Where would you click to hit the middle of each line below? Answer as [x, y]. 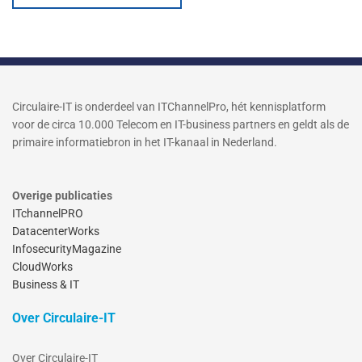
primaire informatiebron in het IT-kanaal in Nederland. [145, 143]
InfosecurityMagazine [67, 249]
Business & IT [46, 285]
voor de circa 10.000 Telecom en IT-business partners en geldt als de [181, 125]
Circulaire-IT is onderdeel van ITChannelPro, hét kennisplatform [169, 107]
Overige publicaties [62, 196]
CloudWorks [42, 267]
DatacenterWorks [56, 232]
